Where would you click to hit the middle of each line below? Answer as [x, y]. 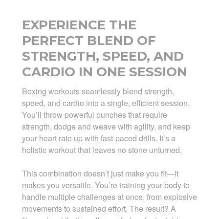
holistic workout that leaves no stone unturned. [102, 150]
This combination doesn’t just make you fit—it [100, 174]
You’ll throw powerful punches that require [94, 115]
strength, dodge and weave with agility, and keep [106, 127]
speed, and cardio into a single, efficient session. [106, 103]
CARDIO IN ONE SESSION [104, 72]
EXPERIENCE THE [79, 25]
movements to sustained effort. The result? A [99, 209]
